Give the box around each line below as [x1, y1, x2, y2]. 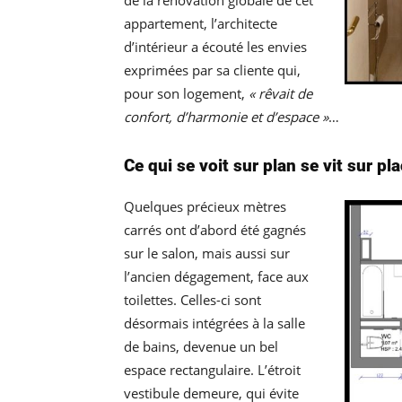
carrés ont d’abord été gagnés [124, 221, 306, 240]
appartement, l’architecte [124, 14, 277, 33]
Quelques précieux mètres [124, 197, 286, 216]
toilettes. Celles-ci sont [124, 291, 261, 310]
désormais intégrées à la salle [124, 314, 305, 333]
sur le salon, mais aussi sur [124, 244, 290, 263]
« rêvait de [245, 84, 312, 103]
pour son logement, [124, 84, 245, 103]
